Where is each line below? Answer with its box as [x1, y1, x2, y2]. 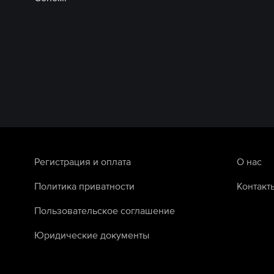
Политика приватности [34, 180, 135, 191]
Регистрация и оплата [34, 155, 131, 167]
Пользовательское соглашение [34, 204, 175, 216]
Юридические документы [34, 229, 149, 240]
